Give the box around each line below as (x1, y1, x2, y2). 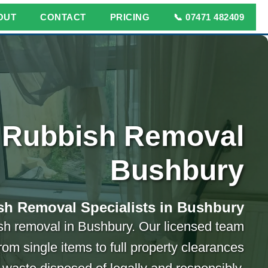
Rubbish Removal (2, 120, 244, 152)
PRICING (109, 11, 150, 22)
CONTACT (40, 11, 86, 22)
